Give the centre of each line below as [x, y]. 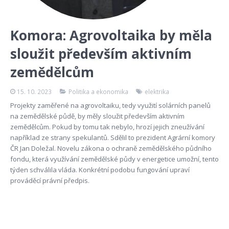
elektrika [157, 92]
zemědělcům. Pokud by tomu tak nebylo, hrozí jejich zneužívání [107, 127]
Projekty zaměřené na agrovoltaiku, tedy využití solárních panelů [110, 106]
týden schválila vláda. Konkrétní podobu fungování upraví [100, 170]
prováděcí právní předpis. [50, 181]
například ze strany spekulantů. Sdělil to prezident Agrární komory [112, 138]
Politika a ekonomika [98, 92]
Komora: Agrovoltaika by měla [111, 36]
